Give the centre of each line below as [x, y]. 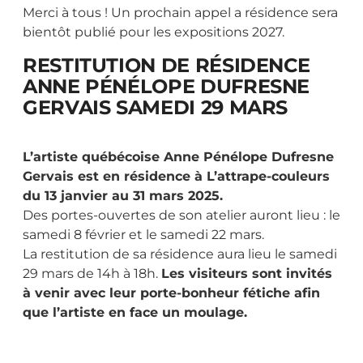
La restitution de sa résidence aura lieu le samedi [180, 254]
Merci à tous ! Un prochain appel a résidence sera [180, 13]
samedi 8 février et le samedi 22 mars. [143, 235]
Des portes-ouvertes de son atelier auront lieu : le [181, 216]
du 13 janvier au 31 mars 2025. [123, 196]
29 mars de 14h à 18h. [92, 274]
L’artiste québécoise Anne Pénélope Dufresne [178, 157]
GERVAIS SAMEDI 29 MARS [156, 108]
